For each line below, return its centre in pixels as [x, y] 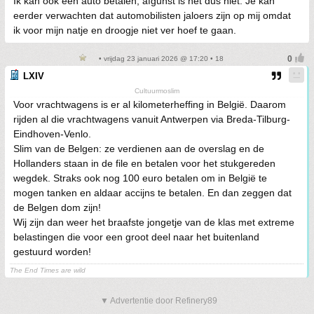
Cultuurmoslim [157, 91]
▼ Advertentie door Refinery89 [159, 301]
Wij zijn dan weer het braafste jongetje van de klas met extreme [154, 222]
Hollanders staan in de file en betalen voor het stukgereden [144, 163]
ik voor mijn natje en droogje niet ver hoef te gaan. [125, 30]
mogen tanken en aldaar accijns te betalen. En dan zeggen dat [152, 193]
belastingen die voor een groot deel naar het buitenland [136, 237]
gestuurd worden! [52, 252]
